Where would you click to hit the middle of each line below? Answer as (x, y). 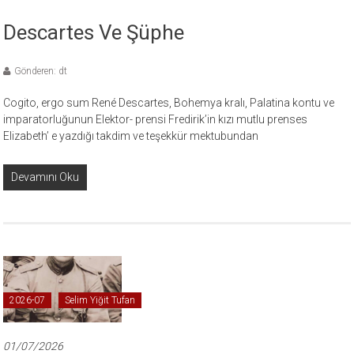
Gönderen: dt (41, 72)
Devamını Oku (45, 177)
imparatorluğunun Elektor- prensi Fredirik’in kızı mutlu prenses (156, 120)
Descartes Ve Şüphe (94, 33)
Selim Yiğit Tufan (100, 301)
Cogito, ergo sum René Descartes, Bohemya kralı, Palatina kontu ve (169, 103)
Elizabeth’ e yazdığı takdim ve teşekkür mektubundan (131, 136)
